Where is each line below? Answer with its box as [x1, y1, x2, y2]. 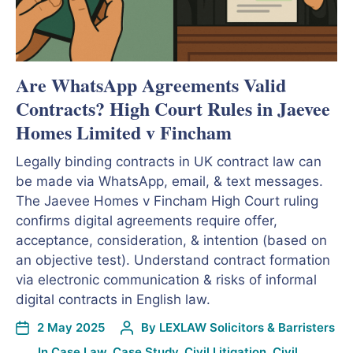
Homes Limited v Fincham [16, 118, 232, 146]
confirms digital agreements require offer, [16, 213, 277, 229]
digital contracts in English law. [16, 292, 210, 307]
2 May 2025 [37, 320, 105, 335]
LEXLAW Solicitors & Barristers [159, 320, 335, 335]
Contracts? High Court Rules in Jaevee [16, 95, 330, 122]
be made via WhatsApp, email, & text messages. [16, 173, 323, 189]
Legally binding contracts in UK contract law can [16, 154, 321, 169]
